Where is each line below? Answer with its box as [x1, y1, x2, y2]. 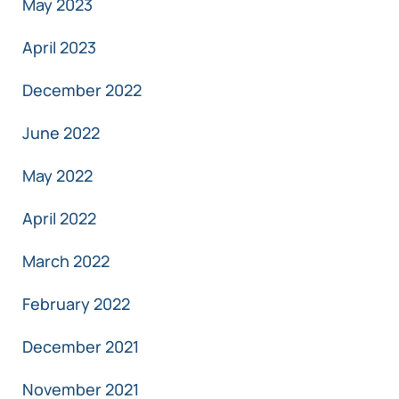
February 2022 [22, 293, 130, 315]
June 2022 [22, 122, 100, 144]
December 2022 [22, 79, 142, 102]
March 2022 [22, 250, 110, 273]
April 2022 [22, 208, 96, 230]
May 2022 [22, 165, 93, 187]
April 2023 [22, 37, 96, 59]
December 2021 [22, 336, 139, 358]
